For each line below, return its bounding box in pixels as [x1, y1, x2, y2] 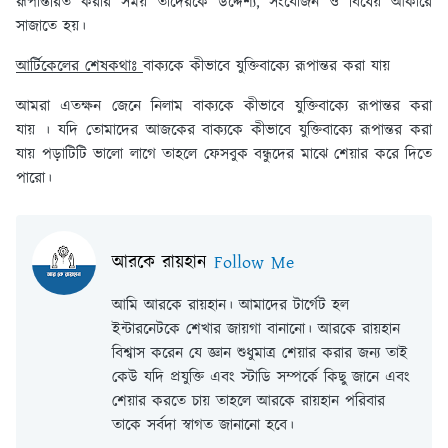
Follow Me [214, 250, 294, 277]
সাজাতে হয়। [16, 15, 86, 39]
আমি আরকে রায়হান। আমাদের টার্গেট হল [112, 294, 349, 318]
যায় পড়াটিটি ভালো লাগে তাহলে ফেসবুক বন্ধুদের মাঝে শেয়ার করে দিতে [16, 143, 432, 167]
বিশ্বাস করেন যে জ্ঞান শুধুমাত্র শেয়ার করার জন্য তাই [112, 342, 408, 366]
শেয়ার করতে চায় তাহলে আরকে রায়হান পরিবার [112, 390, 385, 414]
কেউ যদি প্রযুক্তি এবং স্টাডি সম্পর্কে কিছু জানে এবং [112, 366, 410, 390]
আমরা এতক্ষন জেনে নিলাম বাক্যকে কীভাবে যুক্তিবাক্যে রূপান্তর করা [16, 95, 432, 119]
